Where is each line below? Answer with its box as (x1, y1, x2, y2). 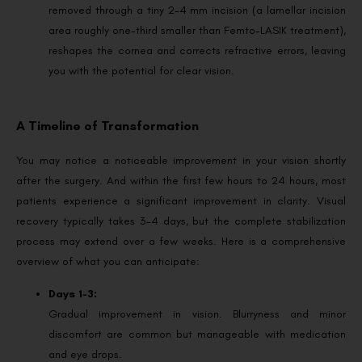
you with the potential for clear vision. (48, 64, 234, 78)
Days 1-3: (48, 286, 97, 301)
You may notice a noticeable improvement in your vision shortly (16, 154, 346, 168)
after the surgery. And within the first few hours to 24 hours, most (16, 174, 346, 188)
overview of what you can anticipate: (16, 255, 200, 269)
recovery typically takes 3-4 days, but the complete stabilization (16, 214, 346, 229)
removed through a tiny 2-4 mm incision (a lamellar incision (48, 3, 346, 18)
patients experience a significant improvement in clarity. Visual (16, 194, 346, 208)
